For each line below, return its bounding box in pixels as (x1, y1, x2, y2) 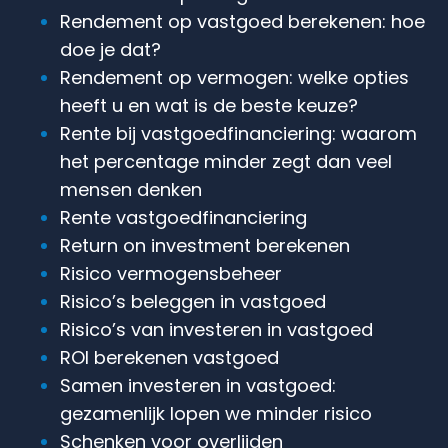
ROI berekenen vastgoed (60, 344, 279, 370)
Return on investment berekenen (60, 232, 350, 258)
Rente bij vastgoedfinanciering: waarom (60, 120, 417, 146)
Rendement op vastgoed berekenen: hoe (60, 8, 425, 34)
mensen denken (60, 176, 202, 202)
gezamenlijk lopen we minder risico (60, 400, 372, 426)
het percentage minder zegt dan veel (60, 148, 392, 174)
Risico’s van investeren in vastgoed (60, 316, 373, 342)
